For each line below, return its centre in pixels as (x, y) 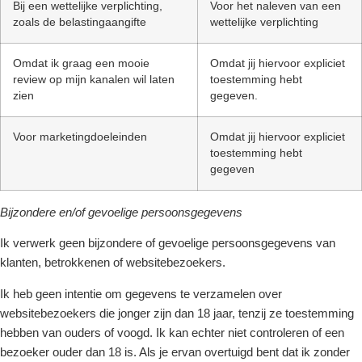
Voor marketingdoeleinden (80, 137)
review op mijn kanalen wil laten (94, 79)
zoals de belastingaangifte (80, 22)
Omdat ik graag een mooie (81, 63)
